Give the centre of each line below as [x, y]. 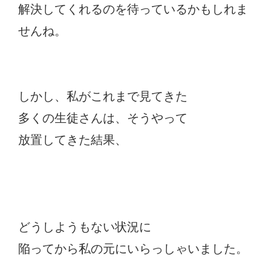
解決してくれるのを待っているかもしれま [133, 9]
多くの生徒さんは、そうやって [103, 118]
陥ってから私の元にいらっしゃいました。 [133, 248]
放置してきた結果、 [73, 139]
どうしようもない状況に [85, 227]
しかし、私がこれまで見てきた [103, 96]
